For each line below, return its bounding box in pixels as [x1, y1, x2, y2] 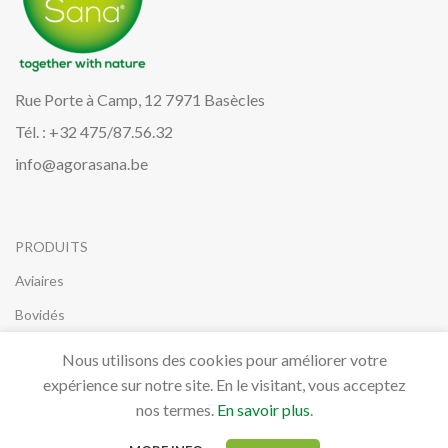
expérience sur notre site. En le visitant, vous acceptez [42, 375, 406, 394]
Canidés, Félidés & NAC [15, 340, 162, 358]
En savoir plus [216, 400, 310, 419]
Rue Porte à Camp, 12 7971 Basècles [15, 90, 265, 110]
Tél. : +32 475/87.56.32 [15, 122, 173, 142]
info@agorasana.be [15, 154, 148, 174]
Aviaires [15, 272, 64, 290]
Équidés [15, 374, 65, 392]
